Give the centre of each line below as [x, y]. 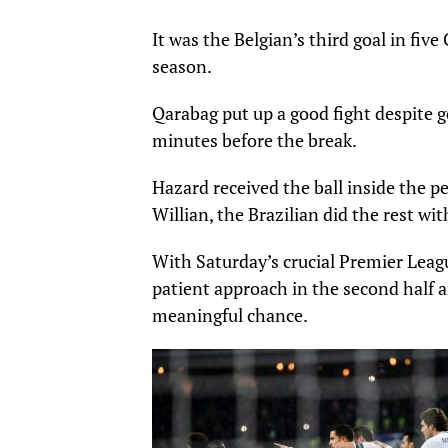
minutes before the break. [254, 141]
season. [182, 67]
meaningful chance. [230, 316]
